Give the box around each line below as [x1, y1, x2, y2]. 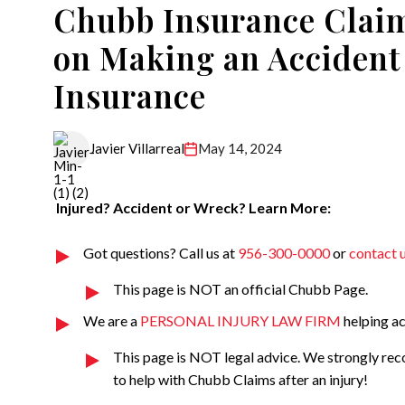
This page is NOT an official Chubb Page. [113, 280, 368, 297]
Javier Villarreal [89, 140, 184, 156]
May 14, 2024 [198, 139, 282, 156]
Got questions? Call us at [83, 244, 238, 261]
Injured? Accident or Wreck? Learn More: [53, 199, 331, 216]
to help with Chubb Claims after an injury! [113, 371, 368, 388]
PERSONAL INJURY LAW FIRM [140, 312, 341, 329]
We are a [83, 312, 140, 329]
